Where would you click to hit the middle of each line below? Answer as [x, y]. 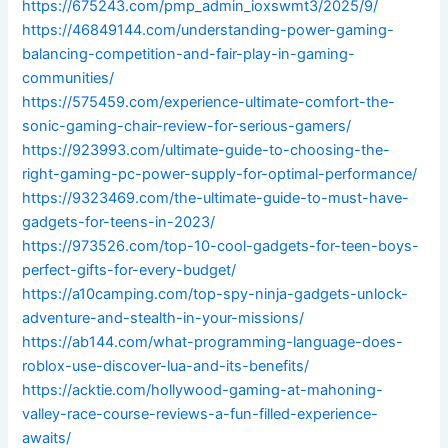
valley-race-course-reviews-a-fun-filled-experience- [200, 414]
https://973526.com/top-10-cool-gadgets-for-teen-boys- [221, 246]
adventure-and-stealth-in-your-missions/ [163, 318]
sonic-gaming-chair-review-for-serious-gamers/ [187, 126]
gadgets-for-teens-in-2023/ [119, 222]
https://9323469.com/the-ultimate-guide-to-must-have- [216, 198]
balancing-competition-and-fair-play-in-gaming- [189, 54]
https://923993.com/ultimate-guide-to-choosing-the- [206, 150]
